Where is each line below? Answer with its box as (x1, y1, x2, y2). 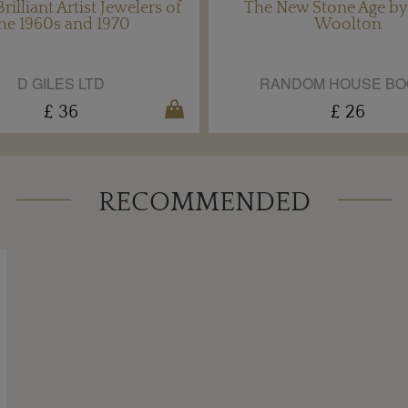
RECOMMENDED (97, 188, 311, 219)
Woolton (313, 15, 382, 35)
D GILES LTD (16, 73, 105, 95)
